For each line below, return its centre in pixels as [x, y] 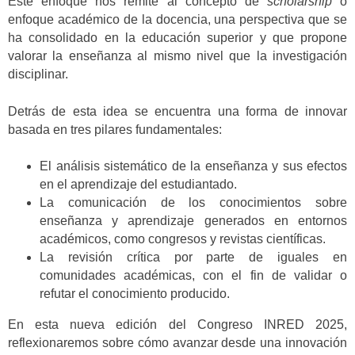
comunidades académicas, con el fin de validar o [193, 276]
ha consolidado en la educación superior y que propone [177, 38]
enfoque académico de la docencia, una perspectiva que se [177, 20]
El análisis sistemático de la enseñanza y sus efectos [193, 166]
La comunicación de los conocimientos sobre [193, 203]
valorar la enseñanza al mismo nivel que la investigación [177, 56]
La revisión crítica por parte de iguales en [193, 258]
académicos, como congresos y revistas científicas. [183, 239]
